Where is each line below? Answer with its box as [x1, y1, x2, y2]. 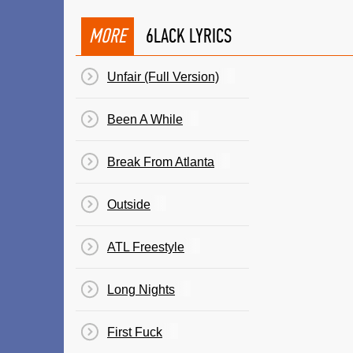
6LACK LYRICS [146, 24, 232, 48]
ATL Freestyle [107, 240, 184, 254]
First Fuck [107, 325, 162, 339]
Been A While [107, 113, 183, 126]
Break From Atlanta [107, 155, 214, 169]
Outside [107, 198, 150, 211]
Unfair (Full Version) [107, 70, 219, 84]
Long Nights [107, 283, 175, 296]
